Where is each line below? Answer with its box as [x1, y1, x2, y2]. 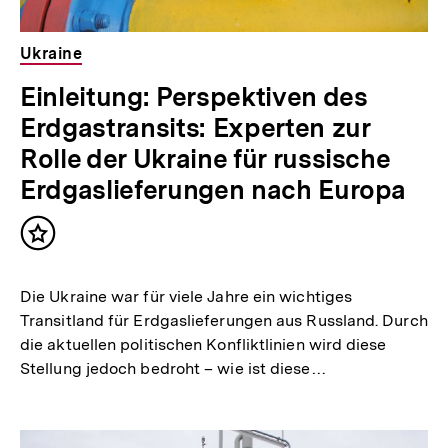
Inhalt [37, 231, 87, 253]
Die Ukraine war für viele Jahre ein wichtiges [20, 286, 353, 306]
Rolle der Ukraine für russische [20, 142, 391, 174]
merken [37, 251, 101, 273]
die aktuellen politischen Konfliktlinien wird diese [20, 334, 387, 354]
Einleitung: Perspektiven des [20, 80, 368, 112]
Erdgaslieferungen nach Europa [20, 173, 407, 205]
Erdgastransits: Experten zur [20, 111, 371, 143]
